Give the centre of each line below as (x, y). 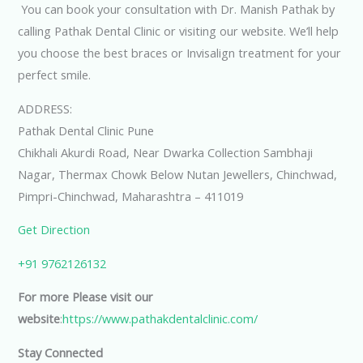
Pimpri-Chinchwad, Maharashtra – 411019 (131, 196)
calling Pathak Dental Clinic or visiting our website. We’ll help (179, 31)
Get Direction (54, 230)
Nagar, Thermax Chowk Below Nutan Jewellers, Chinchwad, (178, 174)
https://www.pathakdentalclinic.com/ (160, 319)
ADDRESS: (45, 108)
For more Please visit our (86, 297)
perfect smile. (55, 75)
